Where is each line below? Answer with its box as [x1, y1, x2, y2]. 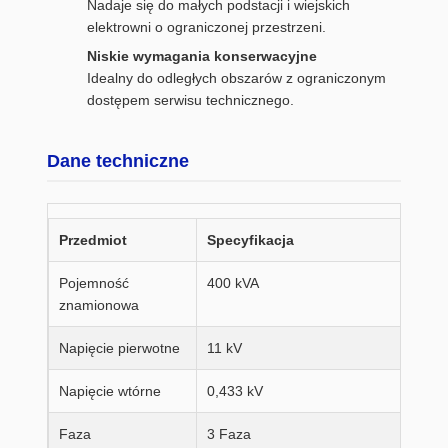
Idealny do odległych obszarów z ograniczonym [87, 70, 386, 86]
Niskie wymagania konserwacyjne [87, 48, 317, 64]
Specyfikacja [207, 232, 294, 248]
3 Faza [207, 426, 251, 442]
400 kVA [207, 275, 259, 291]
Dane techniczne [47, 151, 189, 171]
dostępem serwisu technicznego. [87, 92, 294, 108]
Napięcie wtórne [59, 383, 161, 399]
